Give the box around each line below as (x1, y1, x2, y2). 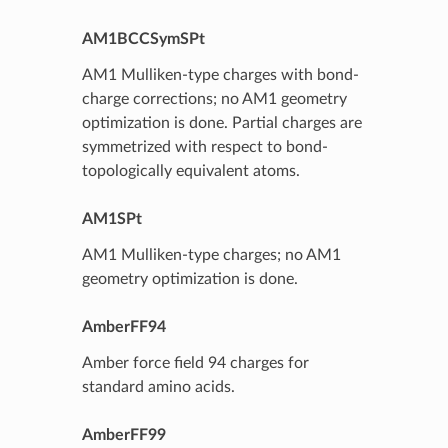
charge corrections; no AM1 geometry (81, 90, 347, 107)
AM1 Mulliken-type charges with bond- (81, 66, 359, 83)
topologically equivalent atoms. (81, 162, 300, 179)
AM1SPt (81, 210, 142, 227)
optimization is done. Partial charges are (81, 114, 362, 131)
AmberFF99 (81, 426, 166, 443)
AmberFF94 (81, 318, 166, 335)
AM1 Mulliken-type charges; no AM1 (81, 246, 341, 263)
